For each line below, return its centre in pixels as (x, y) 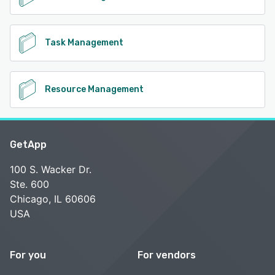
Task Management (84, 42)
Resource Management (94, 89)
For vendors (167, 255)
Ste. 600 (29, 184)
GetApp (28, 144)
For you (28, 255)
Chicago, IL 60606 (53, 199)
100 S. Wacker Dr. (51, 169)
